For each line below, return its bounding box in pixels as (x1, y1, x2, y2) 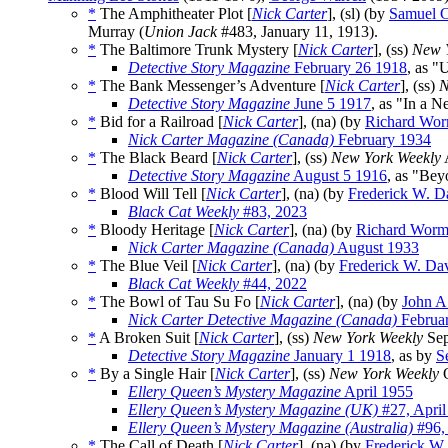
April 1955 (341, 383, 413, 401)
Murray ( (88, 23, 144, 41)
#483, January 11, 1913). (217, 23, 378, 41)
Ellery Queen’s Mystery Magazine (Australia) (128, 419, 413, 437)
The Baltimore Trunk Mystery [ (96, 41, 298, 59)
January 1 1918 (290, 347, 391, 365)
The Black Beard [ (96, 149, 217, 167)
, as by (391, 347, 436, 365)
